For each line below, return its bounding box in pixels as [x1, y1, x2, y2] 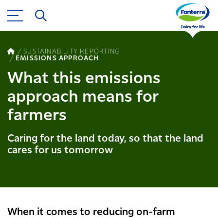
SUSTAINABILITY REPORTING [23, 48, 121, 55]
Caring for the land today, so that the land [7, 134, 203, 144]
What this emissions [7, 71, 161, 87]
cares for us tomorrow [7, 145, 113, 155]
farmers [7, 108, 67, 124]
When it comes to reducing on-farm [7, 207, 175, 217]
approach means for [7, 89, 159, 105]
